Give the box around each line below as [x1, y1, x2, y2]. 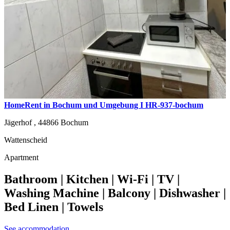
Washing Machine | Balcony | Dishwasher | [4, 186, 226, 200]
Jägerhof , [4, 118, 38, 127]
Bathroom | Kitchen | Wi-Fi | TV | [4, 172, 180, 186]
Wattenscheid [4, 135, 47, 144]
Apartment [4, 152, 39, 162]
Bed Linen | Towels [4, 200, 103, 214]
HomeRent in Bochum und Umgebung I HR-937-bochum [4, 100, 203, 109]
